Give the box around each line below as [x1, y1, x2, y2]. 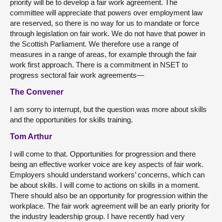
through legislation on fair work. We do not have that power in [10, 29, 205, 38]
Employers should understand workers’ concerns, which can [10, 170, 205, 179]
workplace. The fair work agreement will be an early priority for [10, 202, 210, 210]
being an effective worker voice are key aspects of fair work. [10, 160, 204, 168]
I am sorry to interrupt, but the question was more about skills [10, 105, 207, 113]
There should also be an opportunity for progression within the [10, 191, 208, 200]
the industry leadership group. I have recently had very [10, 212, 185, 221]
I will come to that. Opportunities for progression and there [10, 150, 196, 158]
